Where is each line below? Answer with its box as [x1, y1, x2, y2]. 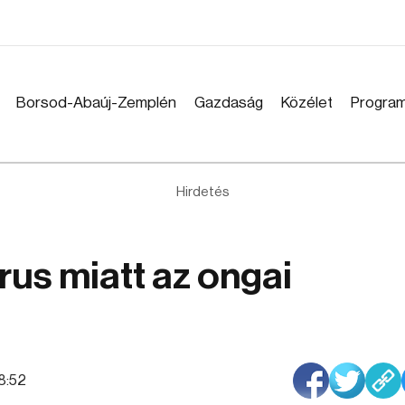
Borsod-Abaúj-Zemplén [16, 95, 176, 110]
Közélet [281, 95, 333, 110]
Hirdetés [175, 185, 230, 199]
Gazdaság [194, 95, 263, 110]
